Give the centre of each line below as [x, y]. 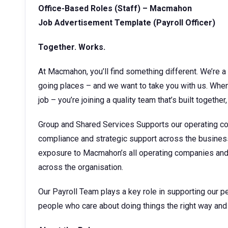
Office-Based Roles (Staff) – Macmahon [115, 8]
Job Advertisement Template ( [97, 23]
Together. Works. [72, 47]
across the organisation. [81, 167]
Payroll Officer [184, 23]
